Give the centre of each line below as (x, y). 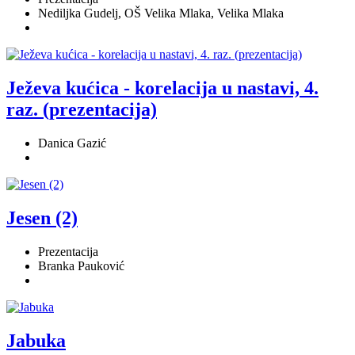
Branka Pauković (81, 266)
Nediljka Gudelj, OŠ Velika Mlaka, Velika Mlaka (161, 13)
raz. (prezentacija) (82, 110)
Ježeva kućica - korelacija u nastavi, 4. (162, 88)
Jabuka (36, 340)
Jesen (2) (42, 218)
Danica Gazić (72, 143)
